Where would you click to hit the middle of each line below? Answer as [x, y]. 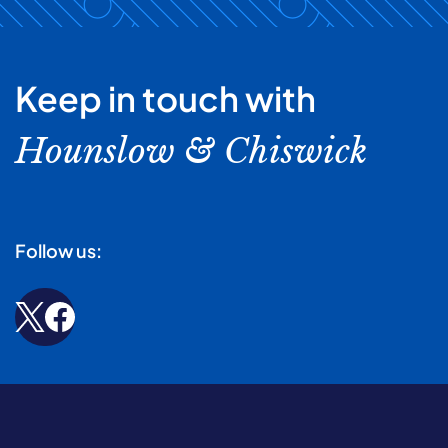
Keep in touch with [165, 98]
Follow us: [58, 250]
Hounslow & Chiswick [191, 150]
